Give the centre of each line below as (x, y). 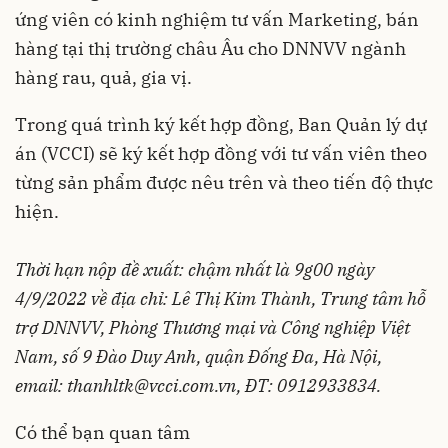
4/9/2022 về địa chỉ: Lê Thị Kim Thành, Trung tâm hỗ (220, 299)
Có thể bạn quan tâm (102, 433)
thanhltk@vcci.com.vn (152, 386)
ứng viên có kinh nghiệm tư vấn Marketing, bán (217, 20)
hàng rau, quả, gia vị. (103, 78)
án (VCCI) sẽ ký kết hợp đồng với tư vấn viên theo (221, 154)
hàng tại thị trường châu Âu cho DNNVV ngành (210, 49)
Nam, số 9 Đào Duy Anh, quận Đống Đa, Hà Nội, (198, 357)
